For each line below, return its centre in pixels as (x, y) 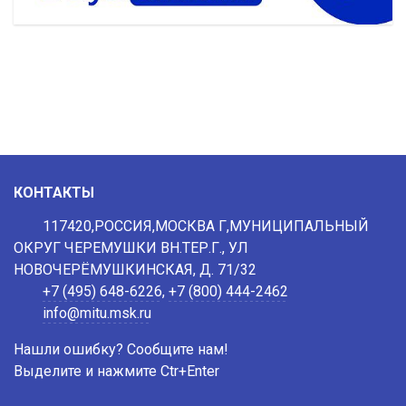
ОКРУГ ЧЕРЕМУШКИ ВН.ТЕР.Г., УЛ (131, 248)
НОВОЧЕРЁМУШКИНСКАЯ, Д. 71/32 (135, 270)
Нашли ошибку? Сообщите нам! (121, 349)
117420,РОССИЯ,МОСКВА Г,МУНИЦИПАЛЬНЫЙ (206, 226)
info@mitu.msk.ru (97, 313)
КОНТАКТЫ (54, 193)
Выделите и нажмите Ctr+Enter (116, 371)
